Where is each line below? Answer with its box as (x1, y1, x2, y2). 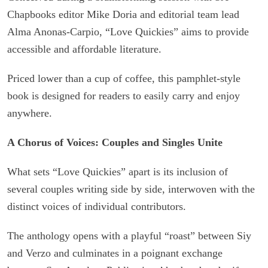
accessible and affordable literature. (7, 42, 162, 55)
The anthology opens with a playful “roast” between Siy (7, 229, 251, 242)
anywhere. (7, 106, 52, 119)
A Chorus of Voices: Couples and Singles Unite (7, 136, 223, 148)
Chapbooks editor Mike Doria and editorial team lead (7, 8, 239, 20)
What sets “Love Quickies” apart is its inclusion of (7, 165, 228, 178)
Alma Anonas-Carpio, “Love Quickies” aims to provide (7, 25, 249, 38)
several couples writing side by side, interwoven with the (7, 182, 255, 195)
